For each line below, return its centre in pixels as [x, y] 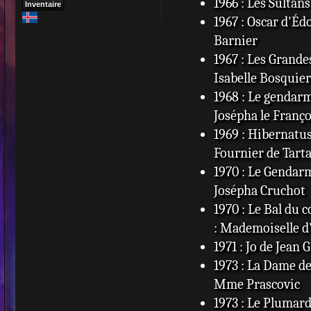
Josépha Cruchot [259, 190]
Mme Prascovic [257, 284]
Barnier [235, 40]
